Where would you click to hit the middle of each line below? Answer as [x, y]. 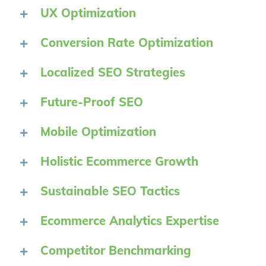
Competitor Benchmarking [116, 251]
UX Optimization [88, 13]
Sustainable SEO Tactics [110, 191]
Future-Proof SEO [92, 102]
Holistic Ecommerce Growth [119, 161]
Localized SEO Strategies [113, 72]
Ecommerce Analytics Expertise [130, 221]
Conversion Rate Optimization [127, 43]
